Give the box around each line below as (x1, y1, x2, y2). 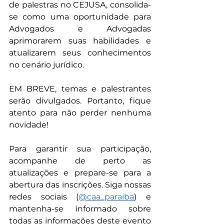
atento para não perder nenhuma (9, 108, 151, 117)
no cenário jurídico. (9, 60, 84, 69)
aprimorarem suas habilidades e (9, 36, 151, 45)
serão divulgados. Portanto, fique (9, 96, 151, 105)
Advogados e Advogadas (9, 24, 151, 33)
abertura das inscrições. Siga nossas (9, 180, 151, 189)
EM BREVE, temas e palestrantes (9, 84, 151, 93)
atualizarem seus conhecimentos (9, 48, 151, 57)
